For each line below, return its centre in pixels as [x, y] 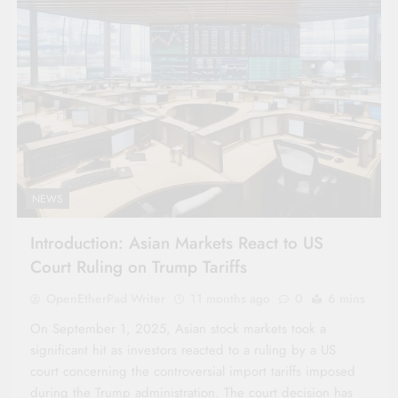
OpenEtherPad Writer [106, 298]
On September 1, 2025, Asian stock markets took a [178, 328]
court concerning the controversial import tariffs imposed [193, 371]
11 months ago [230, 298]
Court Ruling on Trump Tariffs [139, 267]
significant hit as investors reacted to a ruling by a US [183, 350]
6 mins [346, 298]
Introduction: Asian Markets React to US [177, 243]
